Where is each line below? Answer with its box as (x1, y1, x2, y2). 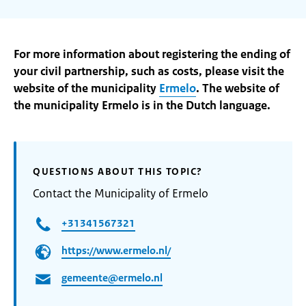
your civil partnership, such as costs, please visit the (14, 64, 284, 79)
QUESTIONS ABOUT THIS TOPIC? (33, 165, 203, 178)
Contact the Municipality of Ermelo (33, 186, 208, 201)
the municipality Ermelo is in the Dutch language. (14, 98, 270, 113)
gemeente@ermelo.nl (61, 271, 163, 285)
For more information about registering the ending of (14, 46, 290, 61)
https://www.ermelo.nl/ (61, 244, 171, 258)
